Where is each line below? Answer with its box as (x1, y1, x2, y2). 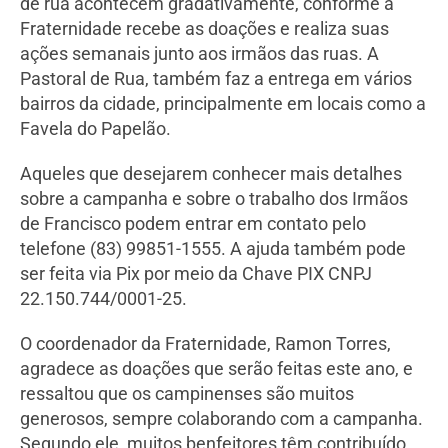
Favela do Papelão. (20, 118, 171, 140)
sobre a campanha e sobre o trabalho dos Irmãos (20, 188, 408, 210)
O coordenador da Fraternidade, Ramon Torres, (20, 333, 391, 355)
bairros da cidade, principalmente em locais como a (20, 93, 426, 115)
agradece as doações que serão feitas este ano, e (20, 358, 413, 380)
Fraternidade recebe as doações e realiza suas (20, 18, 389, 40)
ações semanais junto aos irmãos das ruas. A (20, 43, 379, 65)
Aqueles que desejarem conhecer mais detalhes (20, 163, 402, 185)
